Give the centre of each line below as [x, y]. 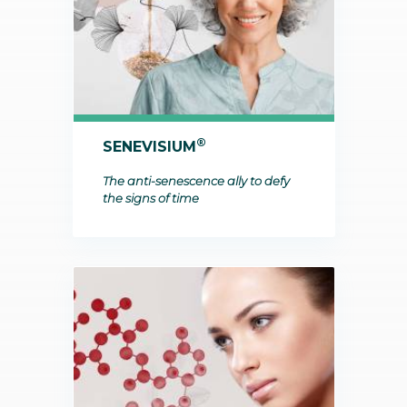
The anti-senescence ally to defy [196, 181]
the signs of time [150, 199]
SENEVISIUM [149, 147]
